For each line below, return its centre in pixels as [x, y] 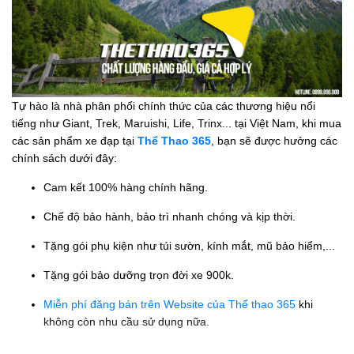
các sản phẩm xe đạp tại [75, 141]
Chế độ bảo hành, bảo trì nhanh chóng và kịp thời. [169, 217]
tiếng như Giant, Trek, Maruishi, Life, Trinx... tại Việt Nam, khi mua [177, 124]
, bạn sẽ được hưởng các [274, 141]
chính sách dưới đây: [64, 158]
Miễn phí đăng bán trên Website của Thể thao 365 [169, 305]
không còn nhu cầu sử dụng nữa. [126, 322]
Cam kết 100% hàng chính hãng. [126, 188]
